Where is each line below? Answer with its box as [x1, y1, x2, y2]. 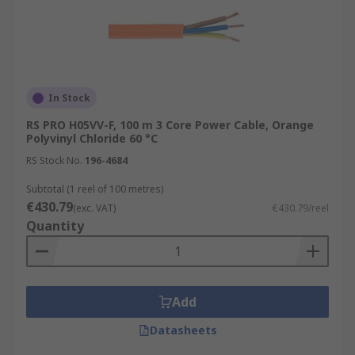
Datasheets [149, 323, 217, 338]
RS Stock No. [26, 154, 82, 167]
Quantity [26, 217, 84, 235]
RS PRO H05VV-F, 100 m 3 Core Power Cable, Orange [26, 117, 314, 132]
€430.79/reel [273, 201, 329, 215]
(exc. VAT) [73, 201, 116, 215]
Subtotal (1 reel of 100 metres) [26, 182, 163, 196]
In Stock [48, 91, 90, 105]
